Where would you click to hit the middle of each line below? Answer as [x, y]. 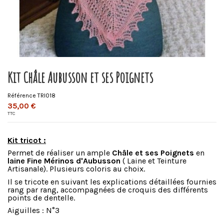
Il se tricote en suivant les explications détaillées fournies [112, 181]
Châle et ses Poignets [153, 153]
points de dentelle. [41, 197]
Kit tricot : [27, 140]
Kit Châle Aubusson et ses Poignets [80, 77]
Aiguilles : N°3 [34, 210]
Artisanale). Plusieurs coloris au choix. [76, 169]
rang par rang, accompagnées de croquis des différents [108, 189]
